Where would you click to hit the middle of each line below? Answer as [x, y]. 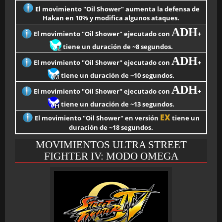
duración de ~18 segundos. [111, 127]
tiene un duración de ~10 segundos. [117, 75]
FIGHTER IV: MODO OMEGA [111, 156]
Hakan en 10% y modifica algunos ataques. [111, 18]
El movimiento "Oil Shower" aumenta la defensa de [116, 9]
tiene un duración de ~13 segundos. [117, 104]
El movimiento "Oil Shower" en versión [97, 118]
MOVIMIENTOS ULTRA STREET [111, 145]
